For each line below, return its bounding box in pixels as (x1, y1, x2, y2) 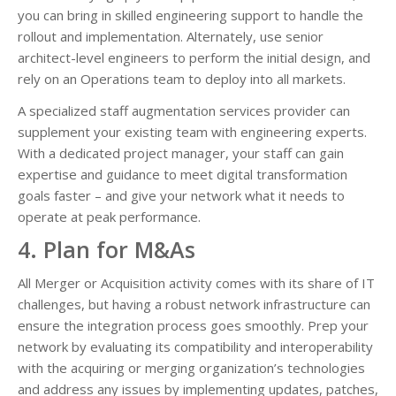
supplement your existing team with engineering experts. (18, 122, 367, 141)
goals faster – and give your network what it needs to (18, 186, 345, 204)
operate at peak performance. (18, 207, 201, 225)
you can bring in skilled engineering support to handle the (18, 5, 363, 24)
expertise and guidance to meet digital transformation (18, 164, 347, 183)
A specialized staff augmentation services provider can (18, 101, 350, 119)
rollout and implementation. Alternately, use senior (18, 27, 324, 45)
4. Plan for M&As (18, 233, 195, 264)
